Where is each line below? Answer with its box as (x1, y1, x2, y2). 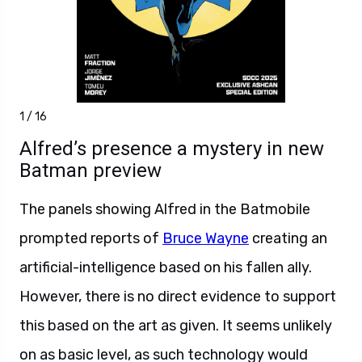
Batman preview (19, 159, 162, 182)
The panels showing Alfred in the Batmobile (19, 200, 310, 218)
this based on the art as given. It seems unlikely (19, 317, 332, 335)
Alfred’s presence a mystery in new (19, 137, 324, 160)
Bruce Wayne (162, 229, 249, 247)
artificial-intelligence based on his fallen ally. (19, 259, 312, 276)
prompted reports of (19, 229, 162, 247)
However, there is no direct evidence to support (19, 288, 336, 305)
